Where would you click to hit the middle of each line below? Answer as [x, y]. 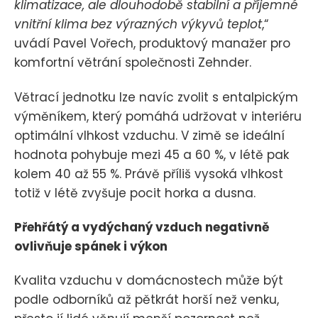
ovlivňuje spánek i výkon [91, 246]
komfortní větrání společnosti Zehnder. [133, 63]
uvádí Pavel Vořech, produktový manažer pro [152, 44]
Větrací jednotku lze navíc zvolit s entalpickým [156, 97]
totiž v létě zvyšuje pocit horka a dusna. [135, 193]
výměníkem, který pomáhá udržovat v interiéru [158, 116]
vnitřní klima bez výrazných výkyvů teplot [138, 24]
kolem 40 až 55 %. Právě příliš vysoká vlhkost [149, 174]
